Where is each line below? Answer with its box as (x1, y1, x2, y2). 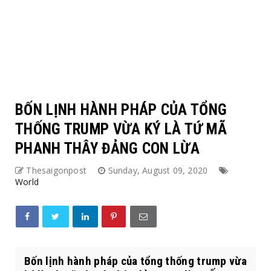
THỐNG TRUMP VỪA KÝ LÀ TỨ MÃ (15, 120, 227, 138)
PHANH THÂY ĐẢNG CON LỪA (15, 140, 200, 157)
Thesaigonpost (26, 165, 87, 176)
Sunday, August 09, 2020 (108, 165, 211, 176)
